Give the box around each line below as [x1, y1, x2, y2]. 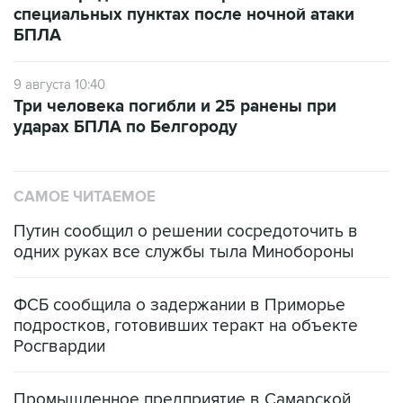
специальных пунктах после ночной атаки [13, 4, 354, 25]
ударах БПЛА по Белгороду [13, 117, 237, 138]
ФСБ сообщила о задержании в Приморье [13, 295, 345, 316]
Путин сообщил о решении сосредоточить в [13, 221, 358, 242]
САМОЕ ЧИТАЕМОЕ [13, 188, 156, 206]
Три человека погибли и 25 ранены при [13, 96, 336, 117]
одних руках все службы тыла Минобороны [13, 242, 354, 263]
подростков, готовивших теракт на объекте [13, 316, 358, 336]
